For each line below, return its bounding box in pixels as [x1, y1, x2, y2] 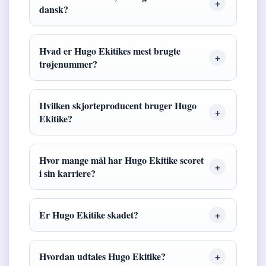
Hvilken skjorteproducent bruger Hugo [39, 99, 197, 113]
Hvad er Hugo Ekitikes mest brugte [39, 44, 180, 58]
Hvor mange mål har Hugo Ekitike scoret [39, 153, 204, 167]
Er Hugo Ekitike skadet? [39, 208, 138, 222]
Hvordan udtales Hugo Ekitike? [39, 249, 166, 264]
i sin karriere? [39, 166, 96, 180]
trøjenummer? [39, 57, 97, 71]
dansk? [39, 2, 68, 17]
